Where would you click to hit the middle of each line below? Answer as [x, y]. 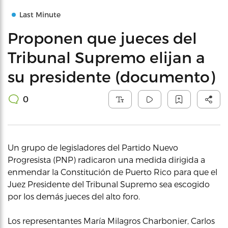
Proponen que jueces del [102, 38]
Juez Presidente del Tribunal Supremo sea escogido [109, 184]
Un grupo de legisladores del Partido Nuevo [93, 147]
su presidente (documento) [111, 76]
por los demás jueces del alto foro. [74, 196]
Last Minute [40, 15]
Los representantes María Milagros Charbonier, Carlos [111, 221]
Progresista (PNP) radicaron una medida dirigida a [106, 160]
